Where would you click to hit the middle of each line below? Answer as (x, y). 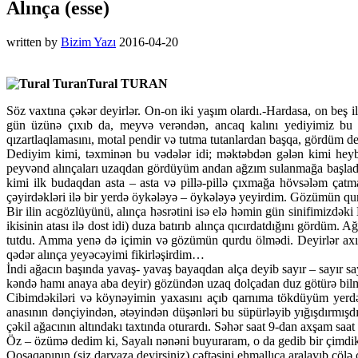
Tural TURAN (127, 83)
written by (34, 42)
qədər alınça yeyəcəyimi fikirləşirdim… (105, 254)
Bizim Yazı (88, 42)
